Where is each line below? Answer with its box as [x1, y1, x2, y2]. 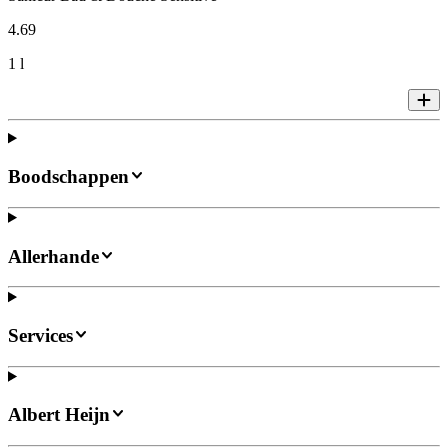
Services [8, 325, 73, 347]
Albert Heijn [8, 404, 110, 426]
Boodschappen [8, 166, 129, 188]
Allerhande [8, 245, 99, 267]
